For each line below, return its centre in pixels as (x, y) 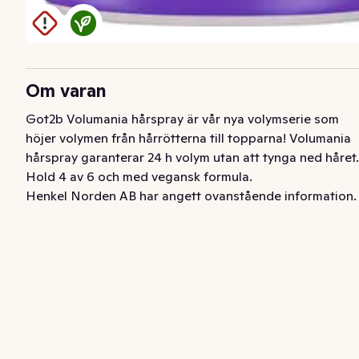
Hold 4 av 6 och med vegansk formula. (139, 177)
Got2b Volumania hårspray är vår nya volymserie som (182, 119)
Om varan (66, 91)
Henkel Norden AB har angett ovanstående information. (191, 196)
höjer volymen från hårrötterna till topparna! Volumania (188, 138)
